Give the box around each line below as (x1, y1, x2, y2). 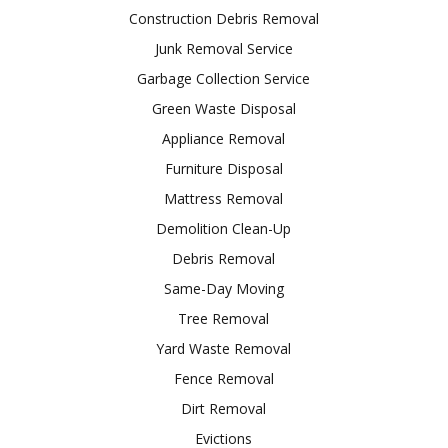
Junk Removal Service (154, 38, 293, 58)
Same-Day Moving (163, 278, 284, 298)
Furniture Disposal (164, 158, 283, 178)
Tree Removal (178, 308, 270, 328)
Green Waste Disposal (151, 98, 296, 118)
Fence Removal (173, 368, 274, 388)
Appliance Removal (162, 128, 286, 148)
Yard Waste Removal (156, 338, 292, 358)
